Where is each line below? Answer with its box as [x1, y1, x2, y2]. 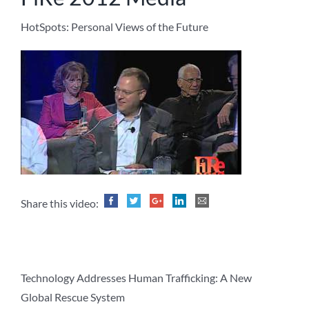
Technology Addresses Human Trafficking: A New [21, 271, 252, 285]
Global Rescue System [21, 290, 125, 304]
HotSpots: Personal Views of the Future [21, 20, 208, 34]
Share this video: [21, 197, 101, 210]
